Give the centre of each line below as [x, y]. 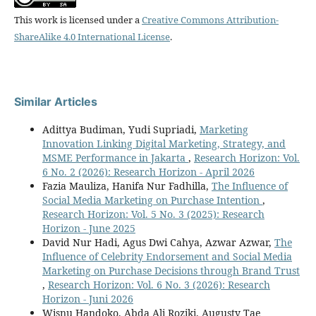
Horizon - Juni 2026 [87, 298]
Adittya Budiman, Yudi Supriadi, [121, 129]
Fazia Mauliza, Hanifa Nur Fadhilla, [127, 186]
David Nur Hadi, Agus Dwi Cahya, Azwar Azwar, [158, 242]
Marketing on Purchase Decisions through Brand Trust [171, 270]
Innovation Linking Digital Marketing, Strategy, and [164, 143]
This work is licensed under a [78, 19]
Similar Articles [55, 101]
